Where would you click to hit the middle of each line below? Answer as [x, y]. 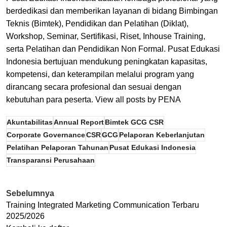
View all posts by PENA [138, 100]
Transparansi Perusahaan [51, 160]
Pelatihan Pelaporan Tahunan [58, 148]
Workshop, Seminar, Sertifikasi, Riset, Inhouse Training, [106, 36]
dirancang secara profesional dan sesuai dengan [94, 87]
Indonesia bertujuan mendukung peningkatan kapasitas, [107, 62]
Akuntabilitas [30, 122]
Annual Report [79, 122]
